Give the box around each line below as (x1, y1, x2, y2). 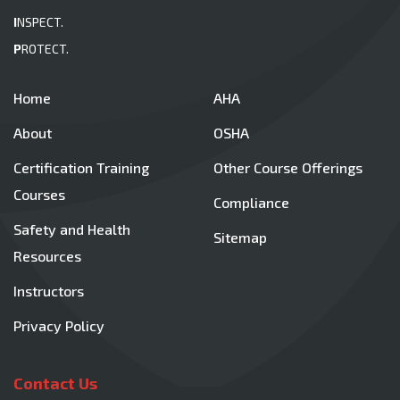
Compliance (213, 193, 289, 211)
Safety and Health (13, 220, 130, 237)
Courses (13, 185, 65, 203)
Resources (13, 246, 81, 264)
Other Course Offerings (213, 158, 362, 176)
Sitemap (213, 228, 267, 246)
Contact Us (13, 372, 97, 393)
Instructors (13, 281, 84, 299)
